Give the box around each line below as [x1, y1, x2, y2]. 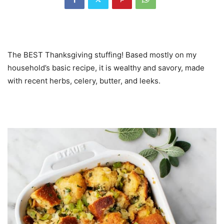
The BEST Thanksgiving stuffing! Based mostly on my [7, 50, 196, 60]
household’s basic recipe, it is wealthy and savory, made [7, 63, 204, 73]
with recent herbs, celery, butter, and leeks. [7, 76, 160, 86]
